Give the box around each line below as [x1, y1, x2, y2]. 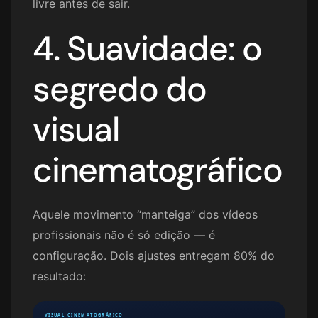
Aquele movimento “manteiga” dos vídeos [33, 207, 258, 222]
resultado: [33, 269, 86, 284]
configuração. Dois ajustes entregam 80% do [33, 248, 275, 263]
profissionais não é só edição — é [33, 228, 215, 243]
